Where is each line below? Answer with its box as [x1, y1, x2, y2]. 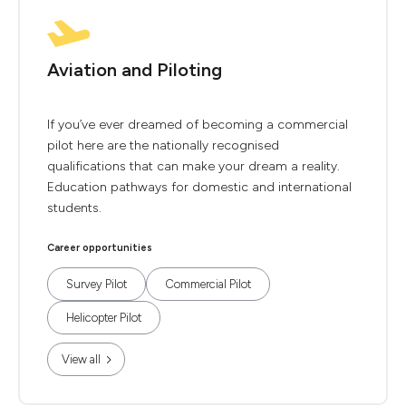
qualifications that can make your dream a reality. [47, 159, 340, 174]
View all [62, 353, 101, 366]
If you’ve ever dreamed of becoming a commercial [47, 117, 348, 132]
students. [47, 200, 101, 216]
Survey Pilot [66, 277, 127, 291]
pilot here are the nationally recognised [47, 138, 279, 153]
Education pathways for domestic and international [47, 179, 352, 195]
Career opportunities [47, 242, 152, 254]
